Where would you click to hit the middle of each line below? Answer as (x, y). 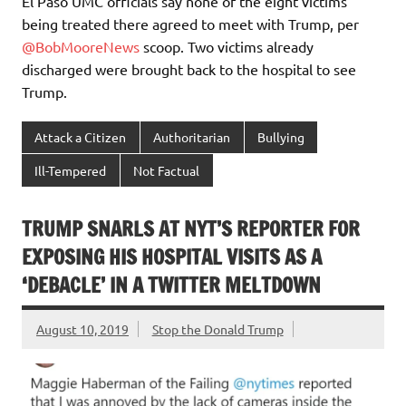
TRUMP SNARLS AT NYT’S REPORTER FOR (191, 229)
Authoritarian (192, 137)
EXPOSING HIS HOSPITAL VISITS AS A (172, 257)
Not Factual (167, 170)
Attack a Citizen (81, 137)
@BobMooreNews (81, 46)
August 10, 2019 (82, 329)
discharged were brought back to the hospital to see (189, 68)
